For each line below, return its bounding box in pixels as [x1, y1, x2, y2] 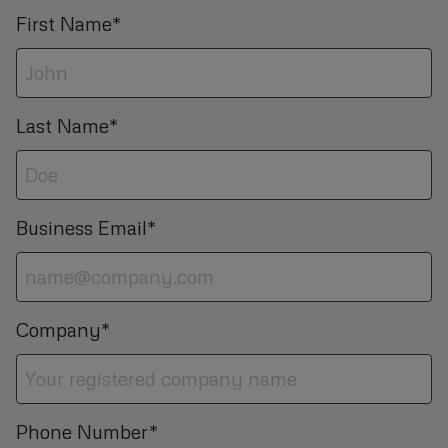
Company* [16, 318, 110, 342]
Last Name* [16, 114, 118, 138]
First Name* [16, 12, 121, 36]
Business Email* [16, 216, 156, 240]
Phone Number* [16, 420, 158, 444]
